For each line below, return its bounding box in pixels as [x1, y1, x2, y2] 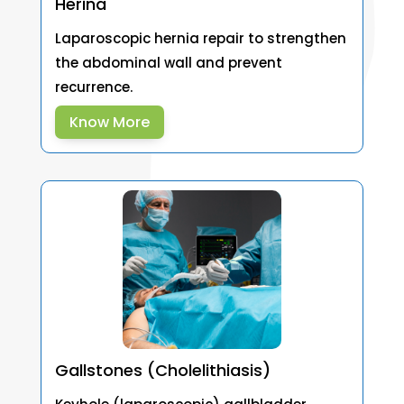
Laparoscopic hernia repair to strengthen [54, 28, 346, 48]
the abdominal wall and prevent [54, 52, 282, 72]
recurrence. [54, 77, 133, 96]
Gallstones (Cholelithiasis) [54, 358, 271, 381]
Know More [69, 111, 150, 133]
